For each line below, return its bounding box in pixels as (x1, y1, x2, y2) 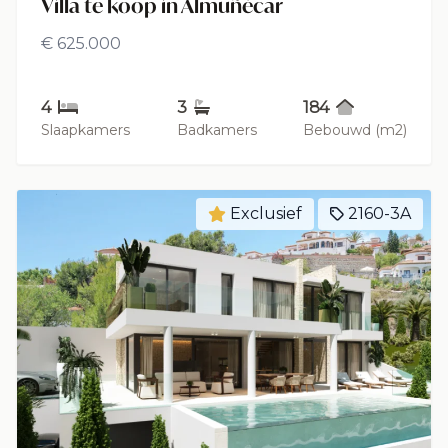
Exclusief (230, 203, 302, 223)
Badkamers (176, 120, 257, 139)
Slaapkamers (41, 120, 130, 139)
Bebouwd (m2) (303, 120, 407, 139)
